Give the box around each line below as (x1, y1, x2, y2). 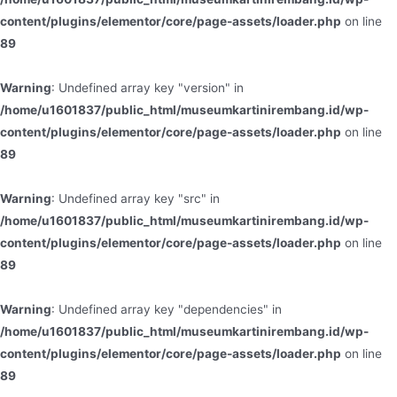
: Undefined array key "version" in (51, 80, 244, 95)
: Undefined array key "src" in (51, 191, 220, 206)
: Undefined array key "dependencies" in (51, 301, 282, 316)
